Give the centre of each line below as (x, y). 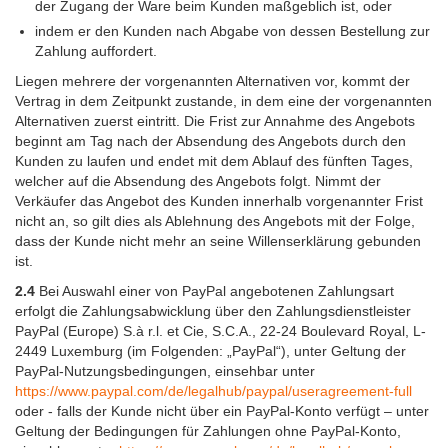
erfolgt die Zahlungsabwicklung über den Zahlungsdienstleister (213, 311)
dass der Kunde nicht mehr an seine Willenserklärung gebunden (218, 241)
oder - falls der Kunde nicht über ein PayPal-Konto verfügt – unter (222, 411)
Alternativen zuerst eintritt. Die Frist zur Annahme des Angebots (215, 121)
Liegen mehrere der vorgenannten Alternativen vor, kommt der (212, 81)
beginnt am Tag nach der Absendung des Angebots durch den (210, 141)
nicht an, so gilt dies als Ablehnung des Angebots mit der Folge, (215, 221)
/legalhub (213, 391)
